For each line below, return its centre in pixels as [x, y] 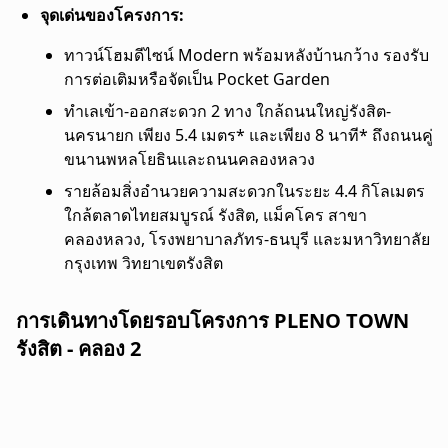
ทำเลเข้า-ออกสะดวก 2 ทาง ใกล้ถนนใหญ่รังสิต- [227, 110]
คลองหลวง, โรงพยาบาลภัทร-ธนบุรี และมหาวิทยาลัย [247, 238]
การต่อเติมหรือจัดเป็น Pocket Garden [197, 78]
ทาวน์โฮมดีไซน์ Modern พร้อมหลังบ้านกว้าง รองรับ [246, 54]
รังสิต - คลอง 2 [78, 348]
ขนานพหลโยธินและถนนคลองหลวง [189, 158]
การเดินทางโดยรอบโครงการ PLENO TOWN [212, 320]
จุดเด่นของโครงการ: [114, 14]
